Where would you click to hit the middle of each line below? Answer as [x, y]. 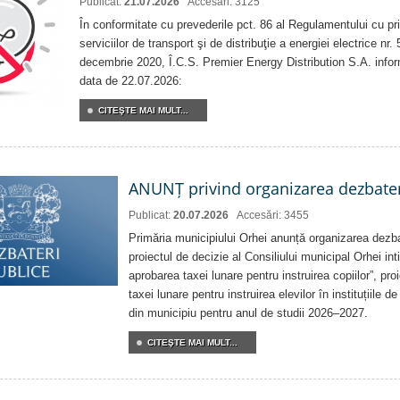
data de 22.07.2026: [131, 80]
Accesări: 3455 [273, 215]
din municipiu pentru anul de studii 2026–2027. [248, 312]
